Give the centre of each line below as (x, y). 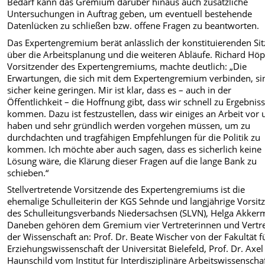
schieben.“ (28, 172)
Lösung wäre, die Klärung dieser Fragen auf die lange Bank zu (132, 161)
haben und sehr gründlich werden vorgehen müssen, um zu (129, 125)
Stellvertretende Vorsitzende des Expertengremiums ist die (126, 189)
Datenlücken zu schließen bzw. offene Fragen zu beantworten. (133, 26)
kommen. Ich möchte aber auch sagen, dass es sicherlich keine (135, 149)
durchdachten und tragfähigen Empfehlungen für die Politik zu (134, 137)
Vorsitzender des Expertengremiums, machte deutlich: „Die (127, 66)
